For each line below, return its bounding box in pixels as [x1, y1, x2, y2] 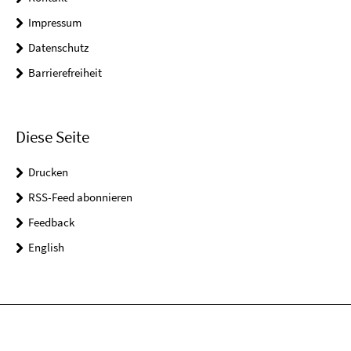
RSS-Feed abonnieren [28, 189, 132, 204]
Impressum [28, 14, 81, 30]
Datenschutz [28, 39, 89, 55]
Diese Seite [16, 125, 89, 147]
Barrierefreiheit [28, 64, 102, 80]
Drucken [28, 164, 68, 179]
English [28, 239, 64, 255]
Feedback [28, 214, 74, 230]
